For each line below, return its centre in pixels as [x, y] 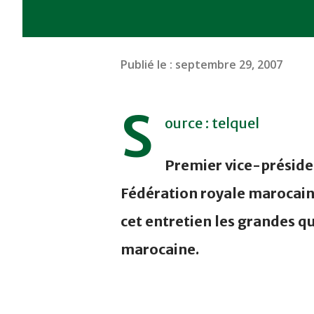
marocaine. [160, 250]
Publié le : [148, 64]
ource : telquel [212, 123]
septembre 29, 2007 [229, 64]
